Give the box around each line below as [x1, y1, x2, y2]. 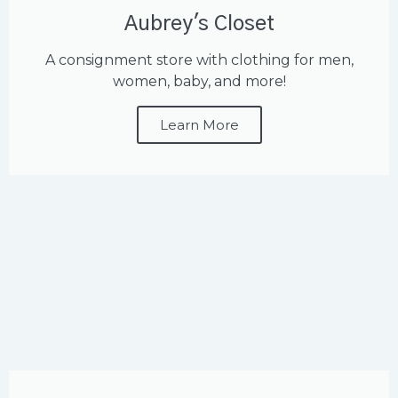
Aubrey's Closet [123, 14, 275, 36]
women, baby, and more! [112, 73, 286, 91]
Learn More [159, 116, 239, 134]
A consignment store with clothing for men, [44, 52, 354, 69]
